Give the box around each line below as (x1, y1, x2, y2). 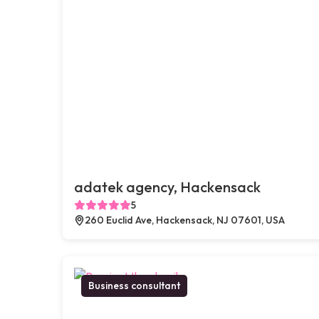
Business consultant (88, 278, 180, 292)
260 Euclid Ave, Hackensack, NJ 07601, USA (85, 213, 285, 226)
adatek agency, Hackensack (74, 177, 261, 196)
